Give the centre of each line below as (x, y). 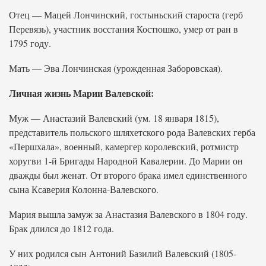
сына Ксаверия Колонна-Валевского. (84, 189)
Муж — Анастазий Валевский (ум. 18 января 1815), (114, 118)
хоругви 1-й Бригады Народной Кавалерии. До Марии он (126, 161)
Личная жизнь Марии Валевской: (81, 93)
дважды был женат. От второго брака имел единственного (128, 175)
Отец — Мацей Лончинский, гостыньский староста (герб (126, 15)
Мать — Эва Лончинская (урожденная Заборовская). (116, 68)
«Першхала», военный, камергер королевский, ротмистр (124, 146)
